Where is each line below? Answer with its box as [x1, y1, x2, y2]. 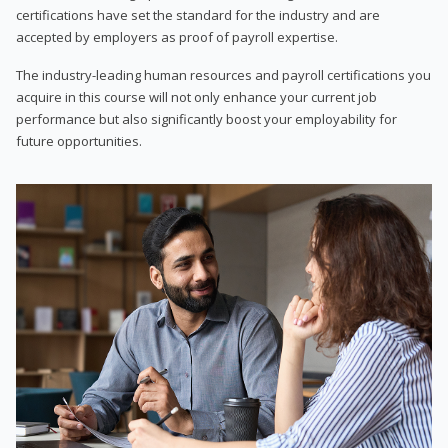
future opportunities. [16, 131, 142, 150]
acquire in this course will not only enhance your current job [16, 87, 377, 106]
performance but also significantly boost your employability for [16, 109, 397, 128]
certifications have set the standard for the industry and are [16, 5, 380, 24]
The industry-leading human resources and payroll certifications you [16, 65, 431, 84]
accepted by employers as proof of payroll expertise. [16, 27, 338, 46]
